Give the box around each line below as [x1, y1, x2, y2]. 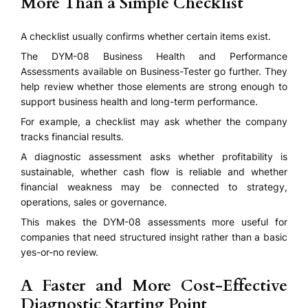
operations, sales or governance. [21, 196, 168, 208]
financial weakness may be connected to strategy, [21, 181, 287, 193]
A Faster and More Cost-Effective [21, 274, 287, 296]
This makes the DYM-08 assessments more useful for [21, 216, 287, 228]
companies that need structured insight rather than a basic [21, 231, 287, 243]
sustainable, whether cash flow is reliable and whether [21, 166, 287, 178]
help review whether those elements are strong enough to [21, 80, 287, 92]
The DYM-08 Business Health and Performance [21, 49, 287, 62]
